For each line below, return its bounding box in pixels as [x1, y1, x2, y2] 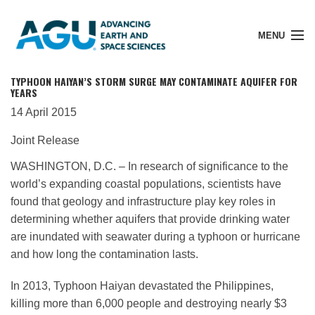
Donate [25, 214, 56, 226]
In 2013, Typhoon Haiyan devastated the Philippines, [11, 279, 274, 292]
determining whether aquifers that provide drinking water [11, 212, 290, 225]
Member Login [25, 122, 89, 133]
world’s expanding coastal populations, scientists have [11, 177, 281, 190]
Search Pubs [25, 168, 82, 179]
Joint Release [11, 134, 79, 146]
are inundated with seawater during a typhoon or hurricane [11, 230, 300, 243]
